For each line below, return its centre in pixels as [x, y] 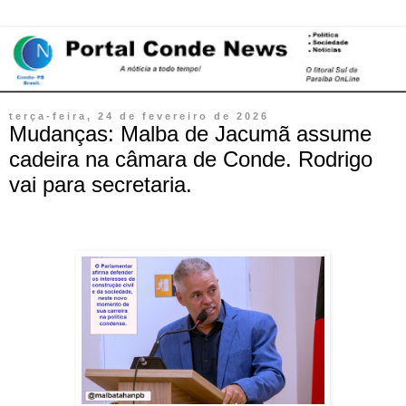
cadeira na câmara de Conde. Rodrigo [191, 159]
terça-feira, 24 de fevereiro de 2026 [139, 116]
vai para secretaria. [101, 184]
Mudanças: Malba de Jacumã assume [190, 133]
